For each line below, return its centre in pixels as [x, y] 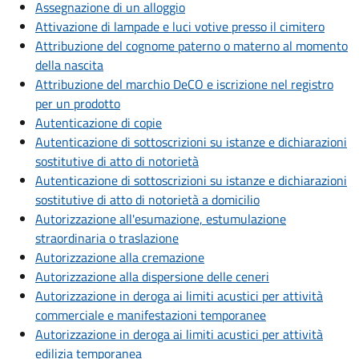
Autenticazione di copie [99, 123]
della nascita [69, 65]
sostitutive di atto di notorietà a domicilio [147, 200]
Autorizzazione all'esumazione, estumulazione [161, 219]
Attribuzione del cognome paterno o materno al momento [192, 46]
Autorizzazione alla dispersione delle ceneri [152, 277]
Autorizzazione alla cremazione [120, 258]
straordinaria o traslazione [107, 238]
